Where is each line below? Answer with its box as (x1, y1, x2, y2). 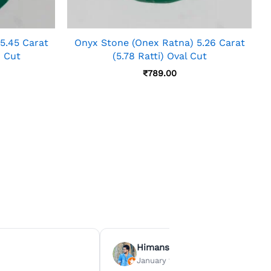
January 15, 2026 (137, 256, 201, 266)
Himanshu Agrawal (137, 242, 218, 253)
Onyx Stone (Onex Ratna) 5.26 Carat (74, 36, 245, 48)
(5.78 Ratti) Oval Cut (112, 50, 207, 62)
